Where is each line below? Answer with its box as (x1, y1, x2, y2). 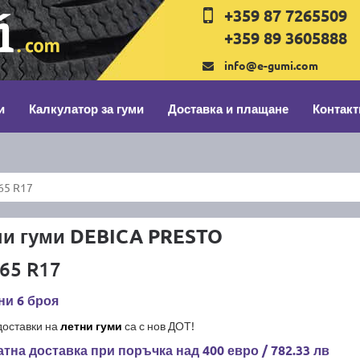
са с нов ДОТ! (121, 318, 194, 333)
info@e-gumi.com (224, 58, 319, 72)
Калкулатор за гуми (29, 100, 144, 117)
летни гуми (59, 318, 122, 333)
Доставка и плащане (168, 100, 288, 117)
